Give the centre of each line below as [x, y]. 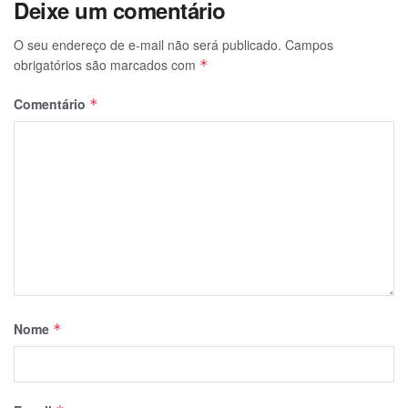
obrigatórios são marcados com [107, 65]
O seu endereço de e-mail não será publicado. [148, 45]
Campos [309, 45]
